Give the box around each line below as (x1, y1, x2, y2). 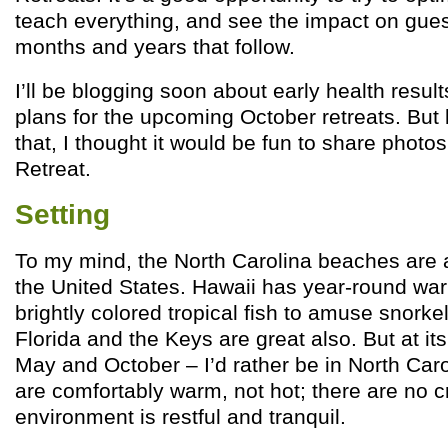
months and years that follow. (15, 35, 295, 58)
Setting (15, 199, 110, 230)
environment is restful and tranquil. (15, 405, 346, 428)
